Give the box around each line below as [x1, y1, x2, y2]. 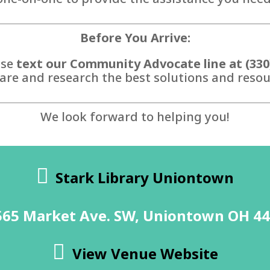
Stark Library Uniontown [55, 167, 234, 187]
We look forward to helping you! [40, 108, 230, 125]
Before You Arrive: [80, 30, 190, 46]
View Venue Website [72, 243, 218, 263]
